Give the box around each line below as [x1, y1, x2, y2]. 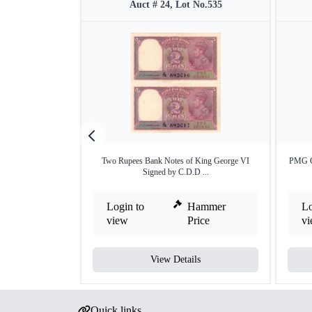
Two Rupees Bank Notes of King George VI [102, 156, 249, 166]
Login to [107, 201, 144, 212]
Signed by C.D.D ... [142, 167, 209, 177]
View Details [150, 254, 201, 265]
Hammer [187, 201, 226, 212]
